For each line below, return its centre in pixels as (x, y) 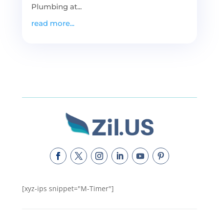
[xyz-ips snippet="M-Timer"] (68, 188)
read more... (53, 23)
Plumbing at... (56, 6)
